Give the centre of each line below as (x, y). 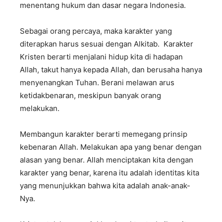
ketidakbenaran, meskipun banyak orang (90, 95)
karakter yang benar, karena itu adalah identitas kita (110, 172)
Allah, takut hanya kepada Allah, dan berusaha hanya (111, 69)
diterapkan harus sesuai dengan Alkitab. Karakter (107, 44)
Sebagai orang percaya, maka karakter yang (96, 31)
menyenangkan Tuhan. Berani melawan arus (97, 82)
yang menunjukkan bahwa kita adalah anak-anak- (105, 185)
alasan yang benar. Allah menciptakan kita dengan (107, 160)
